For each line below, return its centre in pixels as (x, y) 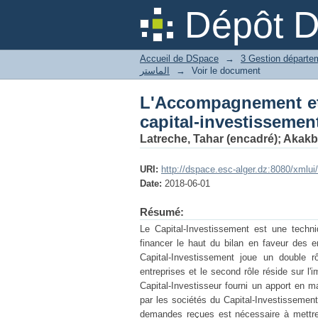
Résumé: (162, 212)
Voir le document (226, 71)
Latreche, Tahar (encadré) (209, 139)
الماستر (155, 71)
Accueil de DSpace (179, 59)
